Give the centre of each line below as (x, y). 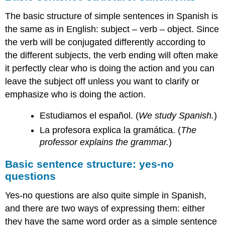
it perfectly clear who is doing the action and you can (110, 68)
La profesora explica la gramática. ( (110, 130)
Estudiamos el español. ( (89, 116)
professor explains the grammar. (104, 142)
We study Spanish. (177, 116)
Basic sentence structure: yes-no (90, 164)
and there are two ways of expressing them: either (105, 209)
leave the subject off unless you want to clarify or (102, 81)
